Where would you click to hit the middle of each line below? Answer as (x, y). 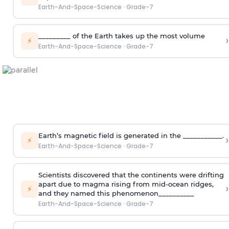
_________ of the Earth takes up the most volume (121, 36)
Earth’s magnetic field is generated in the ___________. (131, 136)
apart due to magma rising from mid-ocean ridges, (126, 184)
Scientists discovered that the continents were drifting (131, 175)
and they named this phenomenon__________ (116, 193)
